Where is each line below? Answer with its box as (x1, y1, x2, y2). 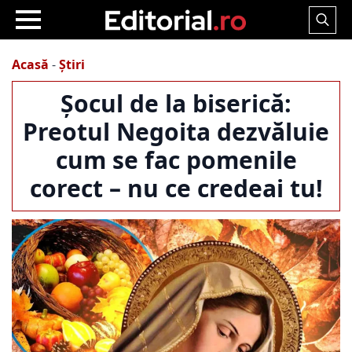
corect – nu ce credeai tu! (29, 172, 323, 204)
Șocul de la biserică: (60, 87, 291, 119)
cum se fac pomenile (55, 144, 297, 176)
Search (308, 32, 349, 50)
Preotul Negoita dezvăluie (23, 115, 329, 148)
